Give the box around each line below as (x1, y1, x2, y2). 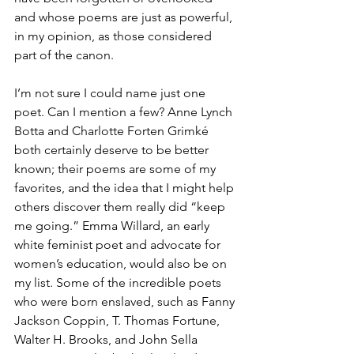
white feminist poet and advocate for (14, 237, 224, 253)
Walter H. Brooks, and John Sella (14, 332, 201, 348)
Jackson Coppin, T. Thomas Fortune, (14, 313, 223, 329)
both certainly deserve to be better (14, 142, 212, 158)
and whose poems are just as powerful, (14, 9, 235, 25)
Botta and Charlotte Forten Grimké (14, 123, 212, 139)
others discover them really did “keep (14, 199, 228, 215)
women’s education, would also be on (14, 256, 230, 272)
